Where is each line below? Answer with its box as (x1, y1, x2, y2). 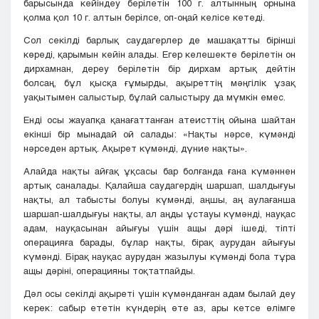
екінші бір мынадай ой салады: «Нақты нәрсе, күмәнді (23, 128, 296, 140)
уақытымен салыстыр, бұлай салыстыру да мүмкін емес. (23, 91, 286, 103)
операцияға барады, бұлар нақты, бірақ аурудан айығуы (23, 236, 296, 249)
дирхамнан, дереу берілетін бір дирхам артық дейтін (23, 63, 296, 75)
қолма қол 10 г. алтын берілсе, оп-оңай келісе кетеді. (23, 11, 265, 23)
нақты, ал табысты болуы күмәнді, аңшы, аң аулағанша (23, 194, 296, 206)
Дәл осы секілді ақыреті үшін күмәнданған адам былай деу (23, 288, 296, 300)
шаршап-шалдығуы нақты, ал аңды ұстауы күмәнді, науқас (23, 208, 296, 220)
